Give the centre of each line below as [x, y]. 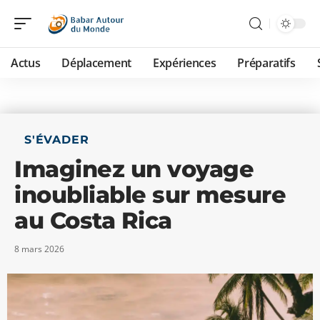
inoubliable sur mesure [150, 195]
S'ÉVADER [57, 140]
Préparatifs [266, 63]
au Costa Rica [93, 220]
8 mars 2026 [39, 249]
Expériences [184, 63]
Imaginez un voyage [134, 169]
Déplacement [96, 63]
